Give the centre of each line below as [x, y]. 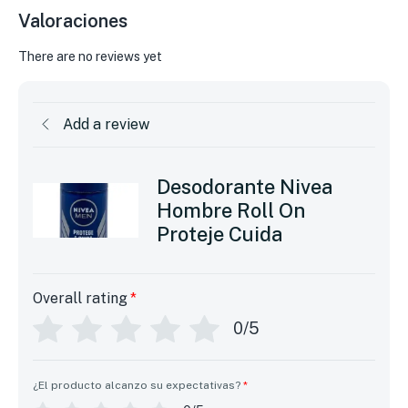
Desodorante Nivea [244, 186]
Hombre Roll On [230, 210]
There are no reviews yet [90, 56]
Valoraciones [73, 21]
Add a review [106, 124]
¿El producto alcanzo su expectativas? [137, 385]
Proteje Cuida [219, 234]
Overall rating [80, 298]
